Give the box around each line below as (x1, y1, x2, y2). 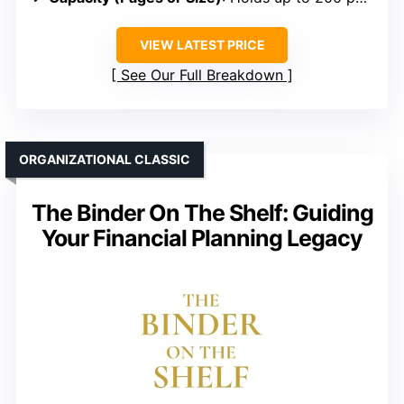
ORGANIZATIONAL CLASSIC (19, 151, 190, 167)
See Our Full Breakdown (121, 65, 283, 84)
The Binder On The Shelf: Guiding (31, 198, 373, 226)
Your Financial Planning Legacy (41, 224, 363, 252)
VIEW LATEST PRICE (139, 36, 265, 52)
